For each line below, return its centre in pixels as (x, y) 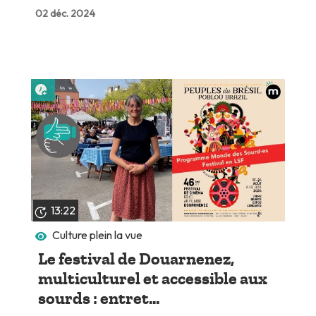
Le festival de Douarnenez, (136, 259)
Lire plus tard (81, 85)
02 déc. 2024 (65, 13)
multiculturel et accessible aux (152, 278)
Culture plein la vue (98, 235)
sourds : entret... (98, 298)
